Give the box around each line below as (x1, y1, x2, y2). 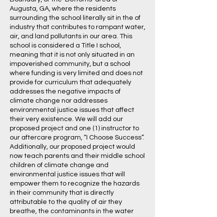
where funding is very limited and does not (10, 70, 143, 77)
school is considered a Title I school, (10, 42, 121, 49)
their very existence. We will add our (10, 116, 123, 123)
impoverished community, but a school (10, 61, 130, 67)
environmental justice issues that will (10, 171, 125, 178)
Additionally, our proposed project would (10, 143, 135, 150)
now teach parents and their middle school (10, 153, 145, 159)
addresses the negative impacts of (10, 88, 121, 95)
